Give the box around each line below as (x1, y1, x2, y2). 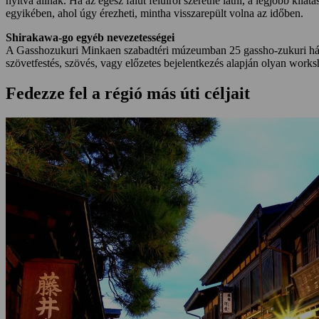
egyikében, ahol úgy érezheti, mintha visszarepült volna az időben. (6, 6, 303, 19)
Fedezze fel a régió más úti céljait (6, 83, 250, 103)
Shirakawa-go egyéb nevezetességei (6, 31, 174, 43)
